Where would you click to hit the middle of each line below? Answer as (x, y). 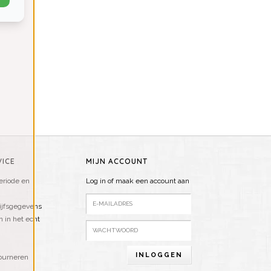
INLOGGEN (159, 255)
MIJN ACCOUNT (117, 161)
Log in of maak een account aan (138, 181)
